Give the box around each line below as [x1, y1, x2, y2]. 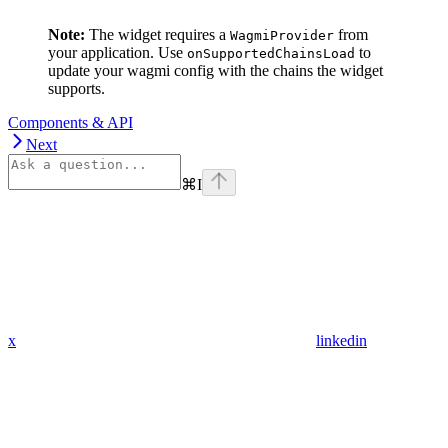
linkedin [316, 332, 367, 350]
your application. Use [48, 44, 187, 62]
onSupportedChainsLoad [187, 46, 355, 62]
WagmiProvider [230, 28, 334, 44]
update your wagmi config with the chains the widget [48, 62, 383, 80]
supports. [48, 80, 105, 98]
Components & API [8, 114, 133, 132]
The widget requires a [85, 26, 230, 44]
